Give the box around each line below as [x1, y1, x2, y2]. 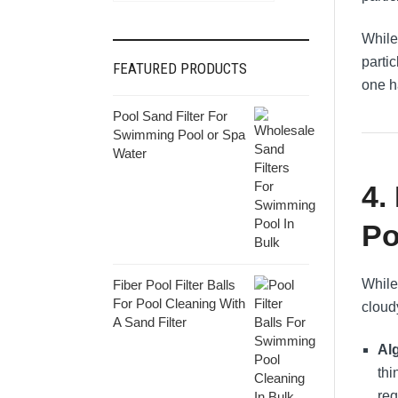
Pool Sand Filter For [113, 107, 227, 123]
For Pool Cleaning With [113, 295, 245, 311]
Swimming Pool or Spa [113, 126, 245, 142]
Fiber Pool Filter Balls [113, 276, 235, 292]
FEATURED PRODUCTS [113, 59, 247, 77]
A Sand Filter [113, 314, 187, 330]
